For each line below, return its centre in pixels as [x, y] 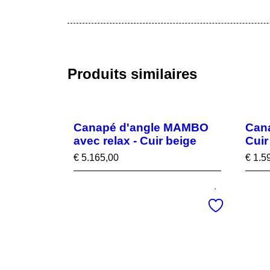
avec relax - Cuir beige [135, 141]
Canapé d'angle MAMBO [141, 127]
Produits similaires [132, 74]
